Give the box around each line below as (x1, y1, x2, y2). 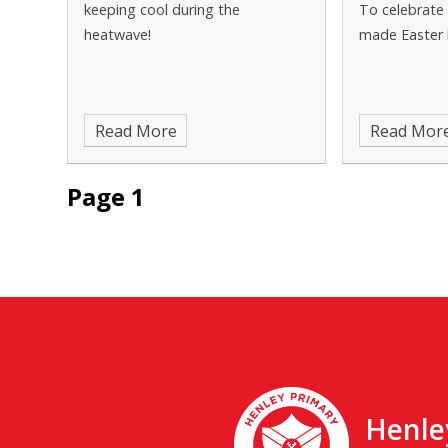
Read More (94, 119, 177, 142)
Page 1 (67, 180, 146, 214)
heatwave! (84, 24, 156, 44)
